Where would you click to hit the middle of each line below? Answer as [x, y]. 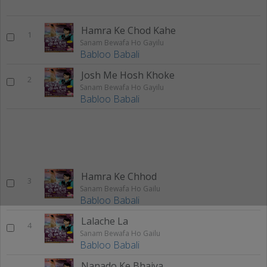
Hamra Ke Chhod [119, 176]
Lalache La [105, 221]
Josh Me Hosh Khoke [128, 75]
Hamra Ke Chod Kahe [128, 30]
